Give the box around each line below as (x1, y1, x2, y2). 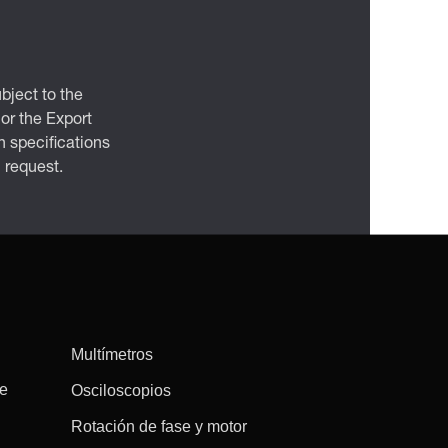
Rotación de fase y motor (70, 417, 247, 435)
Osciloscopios (70, 381, 171, 399)
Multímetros (70, 345, 153, 363)
